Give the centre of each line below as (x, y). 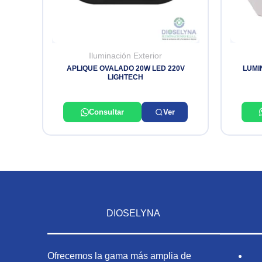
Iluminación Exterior (125, 56)
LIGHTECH (125, 77)
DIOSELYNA (134, 213)
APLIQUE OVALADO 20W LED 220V (125, 69)
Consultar (106, 112)
